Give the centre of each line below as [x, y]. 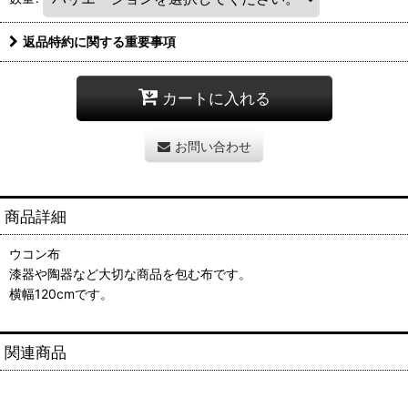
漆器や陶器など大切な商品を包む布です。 [130, 273]
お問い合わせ [213, 146]
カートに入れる [216, 98]
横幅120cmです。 [61, 293]
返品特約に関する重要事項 [99, 41]
